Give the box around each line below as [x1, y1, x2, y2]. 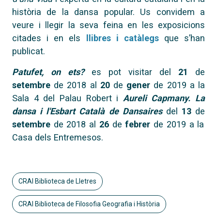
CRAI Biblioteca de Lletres [18, 177, 96, 185]
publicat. [12, 46, 45, 56]
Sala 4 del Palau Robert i [12, 93, 123, 103]
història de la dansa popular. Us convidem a [12, 6, 205, 17]
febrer [122, 119, 154, 129]
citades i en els [12, 32, 86, 43]
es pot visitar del [84, 66, 178, 77]
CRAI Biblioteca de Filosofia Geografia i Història [18, 200, 160, 208]
